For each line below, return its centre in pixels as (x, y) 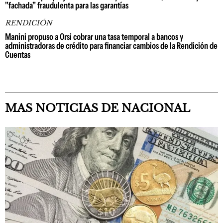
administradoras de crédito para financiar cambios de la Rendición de (111, 46)
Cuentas (18, 55)
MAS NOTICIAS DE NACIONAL (98, 108)
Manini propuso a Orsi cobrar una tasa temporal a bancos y (94, 37)
